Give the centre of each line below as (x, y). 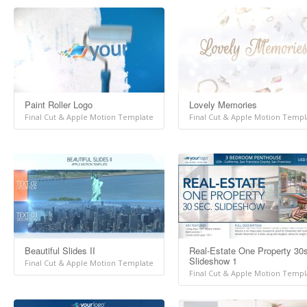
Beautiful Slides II (60, 250)
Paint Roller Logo (59, 105)
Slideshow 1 (213, 261)
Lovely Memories (223, 105)
